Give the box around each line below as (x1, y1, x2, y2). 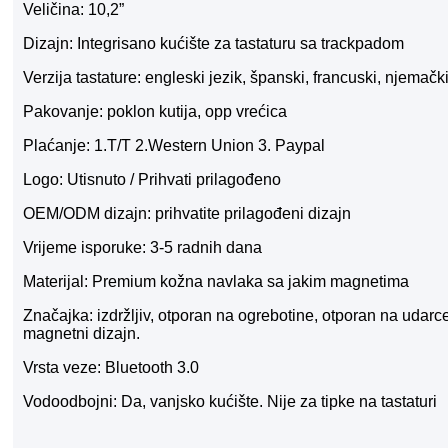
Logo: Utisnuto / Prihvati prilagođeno (23, 170, 281, 188)
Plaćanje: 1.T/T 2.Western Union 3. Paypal (23, 136, 325, 154)
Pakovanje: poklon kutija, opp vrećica (23, 102, 287, 120)
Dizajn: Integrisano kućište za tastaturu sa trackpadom (23, 34, 404, 52)
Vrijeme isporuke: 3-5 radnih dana (23, 238, 262, 256)
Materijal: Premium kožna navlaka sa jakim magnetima (23, 272, 409, 290)
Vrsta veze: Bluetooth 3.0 (23, 358, 199, 376)
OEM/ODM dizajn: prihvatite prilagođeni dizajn (23, 204, 351, 222)
